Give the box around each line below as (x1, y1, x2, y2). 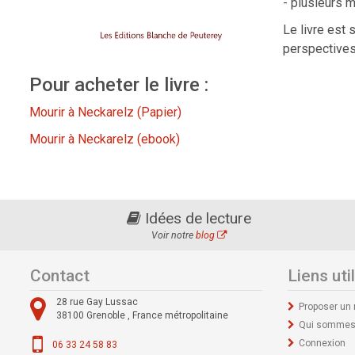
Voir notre (151, 230, 197, 242)
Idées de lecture (141, 209, 252, 228)
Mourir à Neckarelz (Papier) (29, 105, 181, 120)
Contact (30, 266, 90, 286)
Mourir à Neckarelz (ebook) (29, 132, 180, 147)
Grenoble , (86, 310, 132, 322)
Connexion (299, 338, 345, 349)
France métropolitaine (132, 310, 228, 322)
